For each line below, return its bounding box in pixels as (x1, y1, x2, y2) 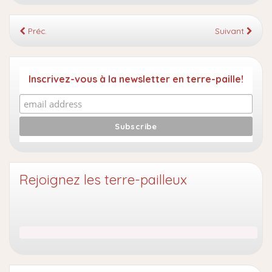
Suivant (215, 25, 246, 36)
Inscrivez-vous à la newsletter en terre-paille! (29, 72, 243, 85)
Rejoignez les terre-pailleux (19, 171, 187, 188)
